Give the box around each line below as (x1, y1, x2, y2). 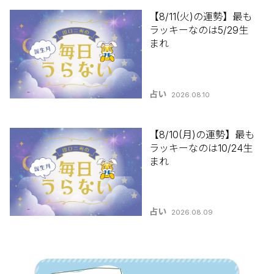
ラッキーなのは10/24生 (149, 141, 253, 154)
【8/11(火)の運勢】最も (149, 10, 253, 23)
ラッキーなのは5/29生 (149, 24, 249, 37)
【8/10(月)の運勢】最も (149, 128, 255, 141)
